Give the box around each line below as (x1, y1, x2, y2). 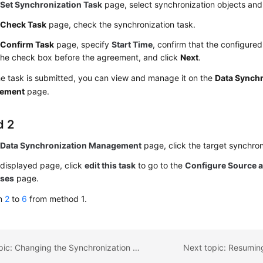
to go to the (136, 160, 186, 170)
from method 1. (27, 194, 87, 204)
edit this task (85, 160, 136, 170)
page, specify (54, 39, 112, 49)
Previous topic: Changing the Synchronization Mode (133, 242, 140, 252)
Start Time (112, 39, 153, 49)
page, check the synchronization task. (46, 19, 196, 29)
